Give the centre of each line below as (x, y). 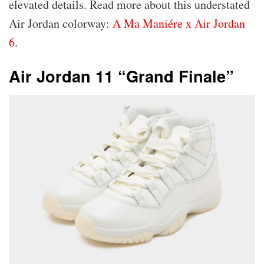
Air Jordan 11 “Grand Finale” (121, 75)
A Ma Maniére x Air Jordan (179, 24)
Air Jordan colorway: (61, 24)
